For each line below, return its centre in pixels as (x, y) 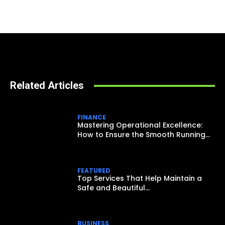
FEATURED (94, 170)
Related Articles (47, 86)
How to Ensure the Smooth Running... (144, 135)
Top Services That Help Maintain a (140, 178)
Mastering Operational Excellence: (140, 125)
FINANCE (92, 118)
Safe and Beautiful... (114, 188)
